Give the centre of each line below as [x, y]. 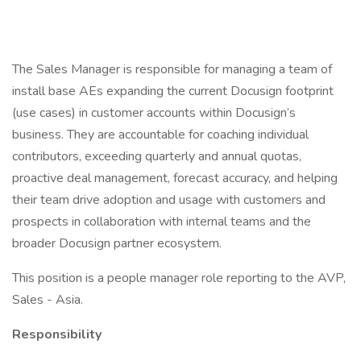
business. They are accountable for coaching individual [160, 135]
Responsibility [57, 334]
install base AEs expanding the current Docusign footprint [173, 91]
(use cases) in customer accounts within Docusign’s [154, 113]
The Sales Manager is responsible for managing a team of [172, 69]
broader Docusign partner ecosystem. [117, 243]
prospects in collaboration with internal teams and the [162, 222]
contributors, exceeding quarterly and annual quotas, [157, 156]
